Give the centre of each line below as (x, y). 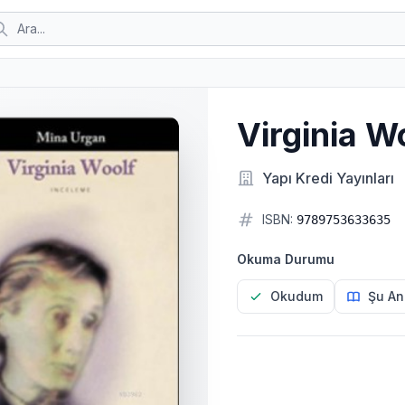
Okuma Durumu (285, 259)
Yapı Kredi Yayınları (328, 178)
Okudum (296, 296)
